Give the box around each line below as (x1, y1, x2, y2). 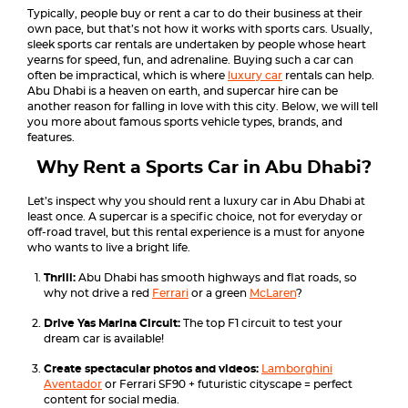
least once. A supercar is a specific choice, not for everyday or (27, 211, 362, 222)
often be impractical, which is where (27, 70, 228, 81)
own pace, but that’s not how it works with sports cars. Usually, (27, 24, 372, 35)
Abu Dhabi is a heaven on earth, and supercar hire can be (27, 86, 338, 97)
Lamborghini (261, 363, 332, 374)
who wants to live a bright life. (27, 242, 193, 253)
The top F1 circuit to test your (183, 318, 342, 329)
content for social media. (44, 394, 179, 405)
